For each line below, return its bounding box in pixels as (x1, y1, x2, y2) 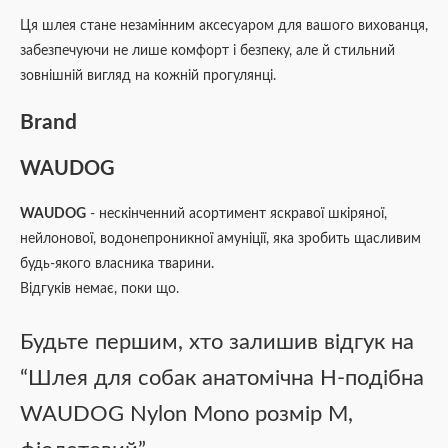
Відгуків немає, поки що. (20, 282, 179, 297)
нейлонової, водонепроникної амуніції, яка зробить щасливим (20, 232, 421, 247)
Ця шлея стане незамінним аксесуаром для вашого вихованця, (20, 18, 428, 33)
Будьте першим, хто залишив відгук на (20, 331, 414, 354)
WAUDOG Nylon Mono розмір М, (20, 403, 353, 426)
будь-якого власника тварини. (20, 257, 214, 272)
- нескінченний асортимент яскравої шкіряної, (86, 207, 387, 222)
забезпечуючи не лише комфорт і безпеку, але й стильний (20, 43, 395, 58)
